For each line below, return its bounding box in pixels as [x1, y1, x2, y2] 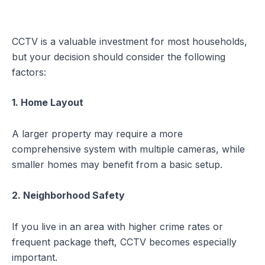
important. [12, 251, 57, 263]
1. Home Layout [12, 96, 83, 109]
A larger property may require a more [12, 128, 183, 140]
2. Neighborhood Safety [12, 189, 125, 201]
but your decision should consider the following [12, 50, 225, 63]
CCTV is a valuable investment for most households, [12, 35, 247, 47]
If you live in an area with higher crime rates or [12, 220, 223, 232]
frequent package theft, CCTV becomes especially [12, 235, 237, 248]
